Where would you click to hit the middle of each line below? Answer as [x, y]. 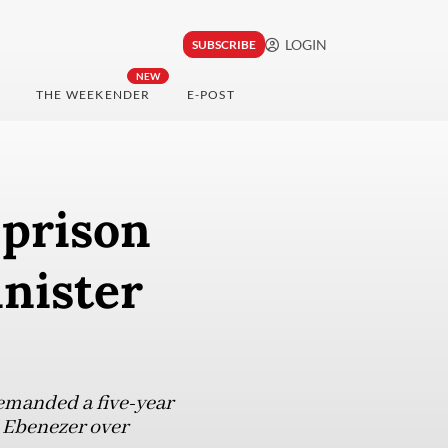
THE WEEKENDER [93, 95]
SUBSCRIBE [223, 45]
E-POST [210, 95]
